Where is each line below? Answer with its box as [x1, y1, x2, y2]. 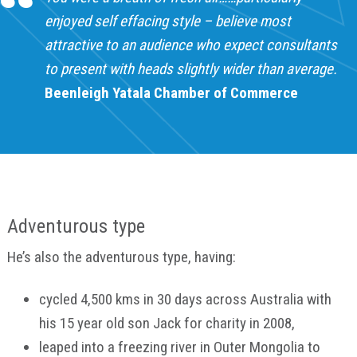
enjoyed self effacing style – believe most [45, 12, 292, 31]
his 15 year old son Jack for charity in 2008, [38, 313, 295, 332]
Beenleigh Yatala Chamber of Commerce [45, 84, 299, 103]
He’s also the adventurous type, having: [6, 247, 236, 266]
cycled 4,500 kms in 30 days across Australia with [38, 289, 331, 308]
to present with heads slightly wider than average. [45, 60, 338, 79]
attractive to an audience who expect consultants [45, 36, 338, 55]
